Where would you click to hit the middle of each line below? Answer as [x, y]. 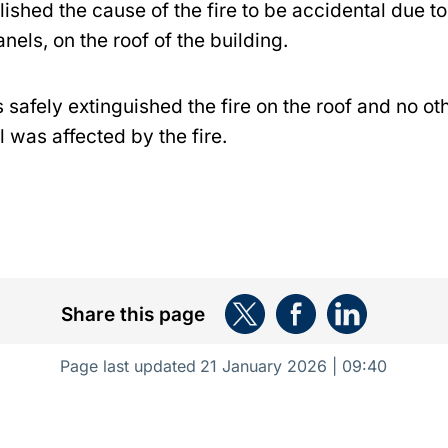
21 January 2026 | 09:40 [294, 366]
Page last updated [128, 366]
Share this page [132, 314]
